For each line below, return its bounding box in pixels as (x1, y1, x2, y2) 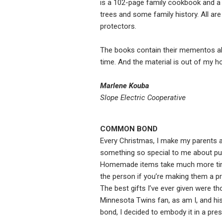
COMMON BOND (100, 124, 158, 134)
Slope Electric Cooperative (100, 93, 186, 103)
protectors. (100, 22, 136, 31)
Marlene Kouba (100, 81, 149, 91)
